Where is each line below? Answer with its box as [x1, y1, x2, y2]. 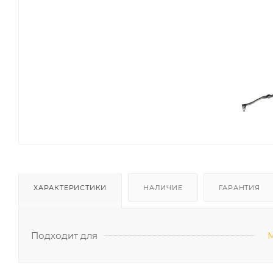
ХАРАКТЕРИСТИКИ [34, 183, 107, 192]
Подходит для [31, 229, 97, 241]
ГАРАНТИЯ [219, 183, 260, 192]
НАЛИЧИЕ [143, 183, 183, 192]
